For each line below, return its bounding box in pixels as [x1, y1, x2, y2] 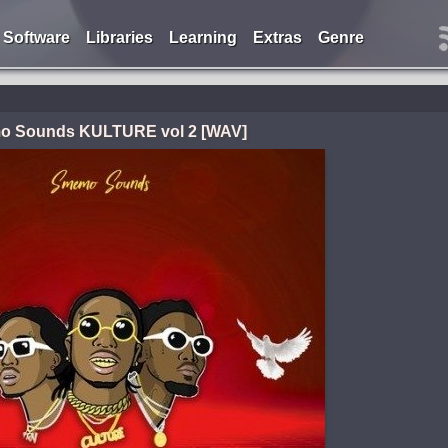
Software [2, 29, 70, 46]
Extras [252, 29, 302, 46]
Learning [168, 29, 237, 46]
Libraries [85, 29, 153, 46]
